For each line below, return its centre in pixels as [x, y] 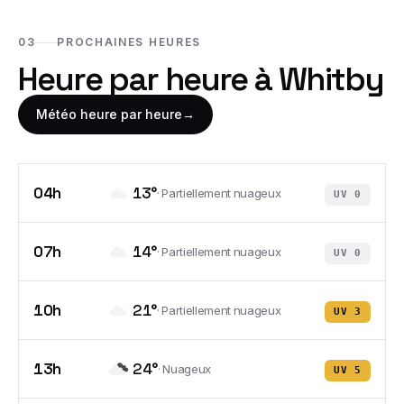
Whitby [331, 79]
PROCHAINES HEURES [129, 42]
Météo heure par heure [109, 114]
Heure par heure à [148, 79]
